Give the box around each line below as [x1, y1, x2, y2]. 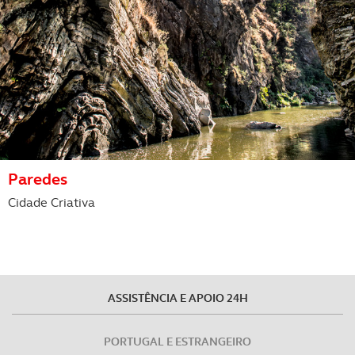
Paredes [8, 169, 67, 190]
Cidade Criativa [8, 194, 95, 212]
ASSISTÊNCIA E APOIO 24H [107, 291, 248, 306]
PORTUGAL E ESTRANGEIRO [104, 334, 251, 349]
